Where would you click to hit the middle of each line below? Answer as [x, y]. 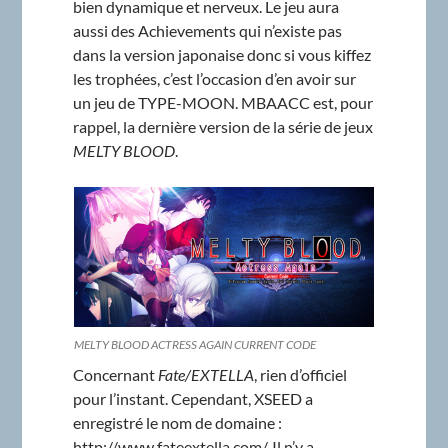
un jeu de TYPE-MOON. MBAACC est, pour [222, 102]
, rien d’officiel [300, 374]
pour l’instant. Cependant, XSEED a [192, 398]
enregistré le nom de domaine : [177, 422]
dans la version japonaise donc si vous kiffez [221, 54]
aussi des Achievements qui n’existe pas [207, 30]
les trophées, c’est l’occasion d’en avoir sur [214, 78]
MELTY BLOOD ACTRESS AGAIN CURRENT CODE [194, 344]
